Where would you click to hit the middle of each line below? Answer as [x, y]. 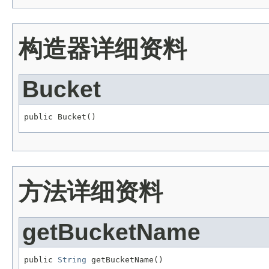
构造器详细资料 [103, 49]
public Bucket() [60, 116]
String [72, 259]
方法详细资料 [91, 191]
